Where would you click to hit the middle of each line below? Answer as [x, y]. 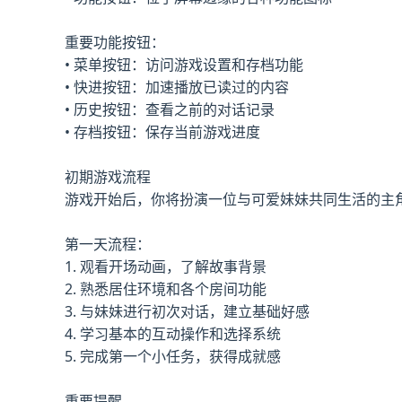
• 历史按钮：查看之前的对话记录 [170, 109]
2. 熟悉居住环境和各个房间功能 [166, 289]
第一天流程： [108, 244]
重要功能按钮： [115, 42]
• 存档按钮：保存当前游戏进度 [162, 132]
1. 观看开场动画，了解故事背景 [166, 267]
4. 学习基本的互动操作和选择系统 [173, 334]
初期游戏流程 [108, 177]
